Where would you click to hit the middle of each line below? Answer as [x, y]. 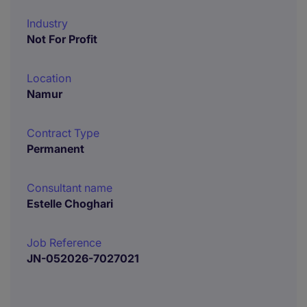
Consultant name [70, 188]
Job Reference [64, 243]
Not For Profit [62, 39]
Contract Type [63, 133]
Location [49, 78]
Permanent [56, 149]
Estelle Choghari [70, 204]
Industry [47, 23]
